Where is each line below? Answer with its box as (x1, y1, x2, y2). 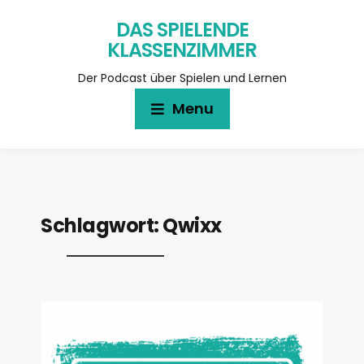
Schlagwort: (41, 212, 162, 239)
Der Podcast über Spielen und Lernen (77, 70, 287, 86)
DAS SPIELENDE (115, 16, 249, 43)
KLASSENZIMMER (107, 37, 257, 63)
